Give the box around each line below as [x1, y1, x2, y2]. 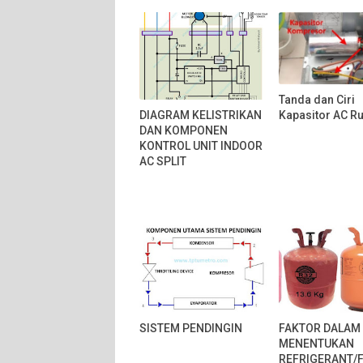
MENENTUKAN [279, 337, 355, 350]
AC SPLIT [139, 154, 186, 168]
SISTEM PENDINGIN [139, 322, 242, 335]
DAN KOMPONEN [139, 123, 228, 137]
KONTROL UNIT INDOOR [139, 139, 263, 152]
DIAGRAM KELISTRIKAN [139, 108, 262, 122]
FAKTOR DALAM [279, 322, 361, 335]
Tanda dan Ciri [279, 92, 356, 106]
